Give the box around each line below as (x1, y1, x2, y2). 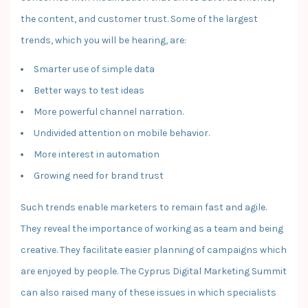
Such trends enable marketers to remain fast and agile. (21, 201, 267, 213)
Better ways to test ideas (34, 84, 144, 96)
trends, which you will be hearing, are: (21, 34, 186, 46)
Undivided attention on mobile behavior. (34, 126, 210, 139)
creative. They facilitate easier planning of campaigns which (21, 243, 287, 256)
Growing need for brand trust (34, 169, 164, 181)
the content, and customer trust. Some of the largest (21, 12, 258, 25)
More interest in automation (34, 148, 159, 160)
